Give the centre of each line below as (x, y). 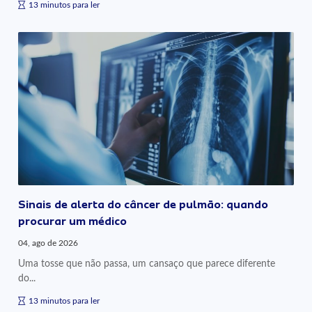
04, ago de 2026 (48, 243)
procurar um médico (73, 221)
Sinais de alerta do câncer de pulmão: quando (143, 204)
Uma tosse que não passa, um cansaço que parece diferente (147, 263)
